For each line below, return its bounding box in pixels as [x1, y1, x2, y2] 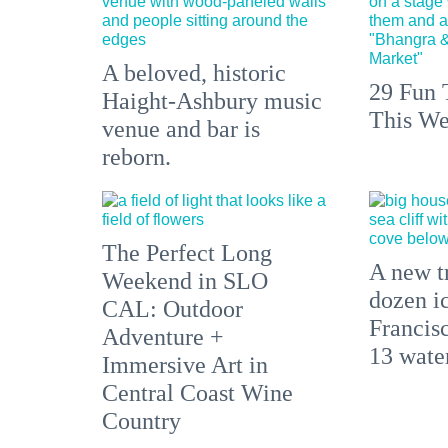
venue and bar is [102, 116, 260, 143]
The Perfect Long [102, 240, 272, 267]
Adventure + [102, 324, 224, 351]
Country [102, 408, 181, 435]
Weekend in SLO [102, 268, 268, 295]
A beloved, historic [102, 60, 286, 87]
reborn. [102, 144, 171, 171]
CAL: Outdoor [102, 296, 243, 323]
